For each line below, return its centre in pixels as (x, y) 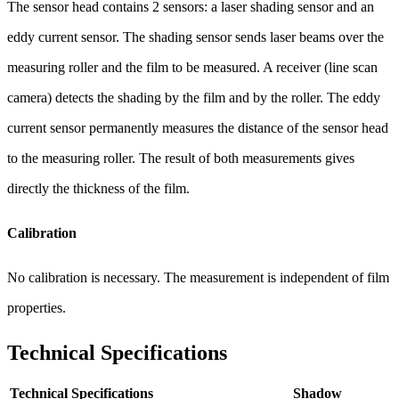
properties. (37, 308)
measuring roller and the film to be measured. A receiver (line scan (192, 68)
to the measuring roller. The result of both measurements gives (181, 159)
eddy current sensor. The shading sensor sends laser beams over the (195, 37)
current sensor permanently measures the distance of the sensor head (198, 128)
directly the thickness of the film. (98, 189)
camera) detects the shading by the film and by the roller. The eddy (194, 98)
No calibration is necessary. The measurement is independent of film (198, 278)
